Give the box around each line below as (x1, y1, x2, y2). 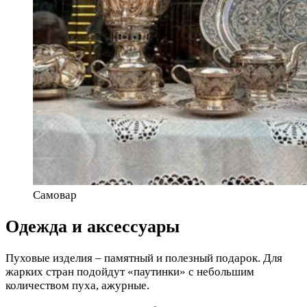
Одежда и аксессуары (5, 217, 180, 237)
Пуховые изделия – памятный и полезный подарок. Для (5, 251, 282, 265)
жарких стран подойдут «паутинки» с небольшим (5, 265, 254, 279)
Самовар (33, 188, 77, 201)
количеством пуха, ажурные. (5, 279, 149, 293)
